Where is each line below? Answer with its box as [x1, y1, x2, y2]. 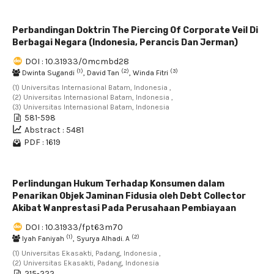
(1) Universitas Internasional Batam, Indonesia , [12, 83, 171, 92]
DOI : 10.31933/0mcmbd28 [25, 56, 129, 67]
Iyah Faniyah [20, 234, 66, 243]
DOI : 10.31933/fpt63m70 [25, 222, 123, 232]
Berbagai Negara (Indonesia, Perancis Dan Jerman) [12, 37, 238, 48]
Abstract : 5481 [24, 125, 84, 135]
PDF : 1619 [24, 137, 61, 147]
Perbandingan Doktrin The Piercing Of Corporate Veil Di [12, 25, 258, 35]
